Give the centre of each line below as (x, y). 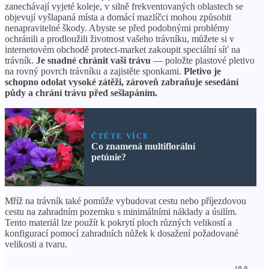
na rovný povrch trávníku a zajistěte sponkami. (94, 71)
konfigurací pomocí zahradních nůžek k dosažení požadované (122, 234)
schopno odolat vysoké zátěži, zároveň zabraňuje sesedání (122, 82)
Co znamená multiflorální (143, 147)
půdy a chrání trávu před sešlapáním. (81, 93)
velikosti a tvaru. (36, 244)
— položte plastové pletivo (203, 61)
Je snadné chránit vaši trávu (93, 61)
